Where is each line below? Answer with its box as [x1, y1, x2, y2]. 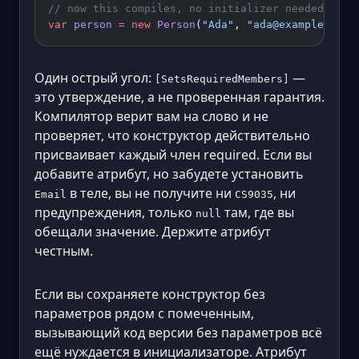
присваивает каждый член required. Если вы [34, 146, 312, 164]
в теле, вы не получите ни [67, 184, 235, 203]
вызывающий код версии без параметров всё [34, 324, 322, 342]
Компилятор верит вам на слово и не [34, 107, 268, 126]
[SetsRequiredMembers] [155, 73, 289, 86]
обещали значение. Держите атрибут [34, 223, 271, 241]
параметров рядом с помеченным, [34, 305, 254, 323]
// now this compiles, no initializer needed [48, 2, 324, 15]
